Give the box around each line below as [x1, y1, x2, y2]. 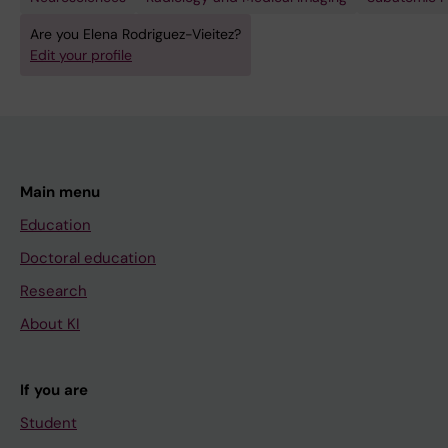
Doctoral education [20, 248, 156, 269]
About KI [20, 314, 80, 335]
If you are [20, 380, 88, 401]
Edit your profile [30, 46, 132, 65]
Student [20, 413, 77, 434]
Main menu [20, 182, 100, 203]
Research [20, 281, 87, 302]
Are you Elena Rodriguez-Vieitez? [30, 25, 241, 44]
